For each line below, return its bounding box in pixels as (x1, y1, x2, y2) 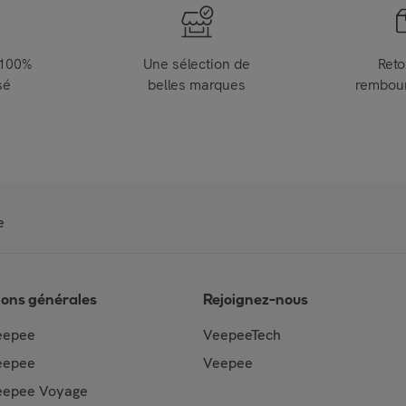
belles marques (147, 75, 246, 94)
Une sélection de (142, 54, 250, 73)
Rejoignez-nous (203, 291, 308, 308)
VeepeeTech (203, 325, 281, 344)
